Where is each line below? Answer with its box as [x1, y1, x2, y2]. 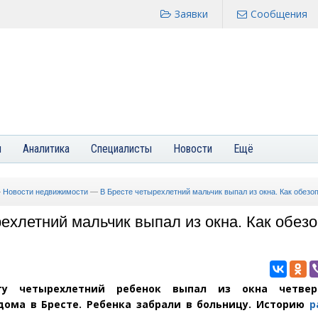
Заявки [175, 7, 208, 21]
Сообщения [251, 7, 307, 21]
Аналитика [23, 142, 70, 155]
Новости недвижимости [3, 187, 88, 196]
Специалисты [91, 142, 152, 155]
